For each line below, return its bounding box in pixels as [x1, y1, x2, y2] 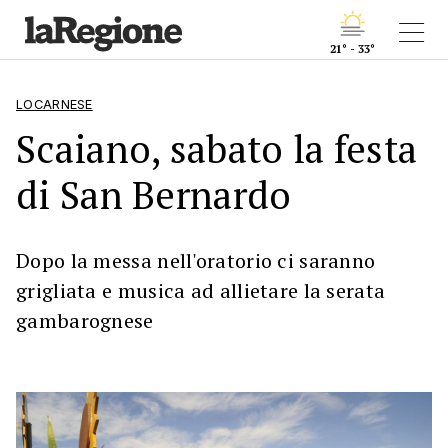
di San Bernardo [16, 169, 292, 220]
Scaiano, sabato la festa [16, 123, 418, 174]
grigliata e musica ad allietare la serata [16, 277, 386, 304]
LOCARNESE [16, 97, 93, 112]
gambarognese [16, 307, 154, 334]
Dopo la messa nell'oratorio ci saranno [16, 247, 376, 274]
